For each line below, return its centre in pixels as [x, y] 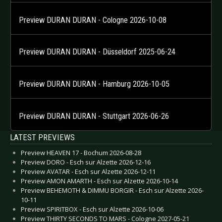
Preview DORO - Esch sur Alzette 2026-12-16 [86, 162]
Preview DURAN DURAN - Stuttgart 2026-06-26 [94, 116]
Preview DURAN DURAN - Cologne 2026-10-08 [93, 20]
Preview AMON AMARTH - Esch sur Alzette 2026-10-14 [99, 181]
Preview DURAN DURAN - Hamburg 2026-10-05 [94, 84]
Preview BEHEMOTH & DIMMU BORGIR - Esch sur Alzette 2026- [112, 190]
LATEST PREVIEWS [42, 137]
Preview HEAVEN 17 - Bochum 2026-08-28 [81, 152]
